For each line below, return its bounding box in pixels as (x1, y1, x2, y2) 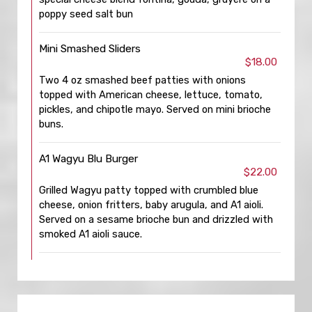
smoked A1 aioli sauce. (39, 228, 142, 240)
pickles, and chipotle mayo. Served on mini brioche (39, 103, 271, 116)
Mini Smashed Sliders (39, 42, 141, 55)
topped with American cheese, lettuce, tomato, (39, 88, 263, 101)
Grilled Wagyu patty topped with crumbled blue (39, 184, 258, 196)
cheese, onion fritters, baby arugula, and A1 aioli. (39, 198, 263, 211)
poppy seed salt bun (39, 8, 133, 20)
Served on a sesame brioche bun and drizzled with (39, 213, 273, 226)
